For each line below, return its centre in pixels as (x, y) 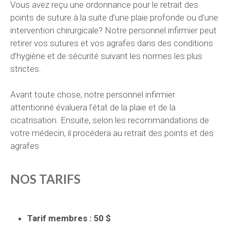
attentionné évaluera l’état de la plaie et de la (93, 107)
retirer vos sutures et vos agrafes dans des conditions (112, 43)
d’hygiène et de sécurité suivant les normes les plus (106, 56)
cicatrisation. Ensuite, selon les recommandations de (110, 120)
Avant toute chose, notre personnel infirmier (93, 94)
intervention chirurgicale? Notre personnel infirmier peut (113, 30)
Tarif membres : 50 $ (69, 218)
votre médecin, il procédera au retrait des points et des (112, 133)
